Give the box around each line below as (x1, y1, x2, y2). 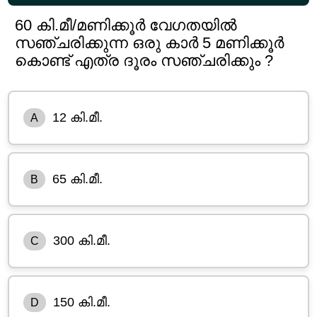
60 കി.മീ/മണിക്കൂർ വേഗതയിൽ (15, 16, 238, 34)
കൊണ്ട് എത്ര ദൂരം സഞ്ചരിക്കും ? (15, 51, 274, 69)
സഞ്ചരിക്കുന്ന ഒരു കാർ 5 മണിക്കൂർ (15, 33, 284, 52)
